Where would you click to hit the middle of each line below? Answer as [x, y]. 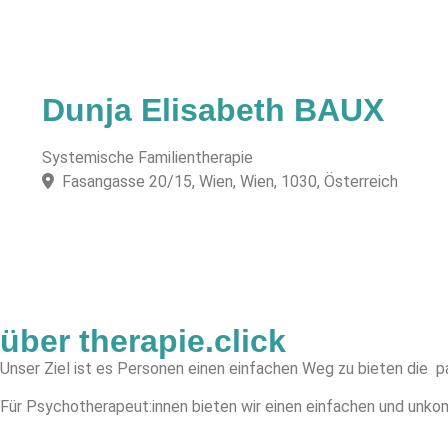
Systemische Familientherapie [147, 158]
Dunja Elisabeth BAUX [213, 110]
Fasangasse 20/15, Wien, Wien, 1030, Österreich [230, 182]
